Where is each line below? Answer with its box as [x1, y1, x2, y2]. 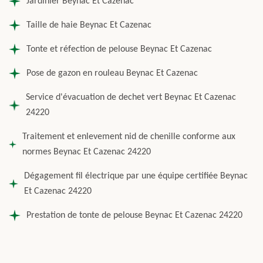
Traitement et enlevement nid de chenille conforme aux [22, 132, 236, 141]
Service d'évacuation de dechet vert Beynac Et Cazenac [26, 93, 237, 102]
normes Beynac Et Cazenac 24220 [22, 147, 151, 157]
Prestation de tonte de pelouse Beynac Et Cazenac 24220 [26, 211, 242, 220]
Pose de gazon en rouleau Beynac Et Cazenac [26, 69, 198, 78]
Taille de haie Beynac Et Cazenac [26, 21, 151, 30]
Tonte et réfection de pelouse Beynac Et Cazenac [26, 45, 212, 54]
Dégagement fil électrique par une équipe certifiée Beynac [23, 171, 248, 181]
